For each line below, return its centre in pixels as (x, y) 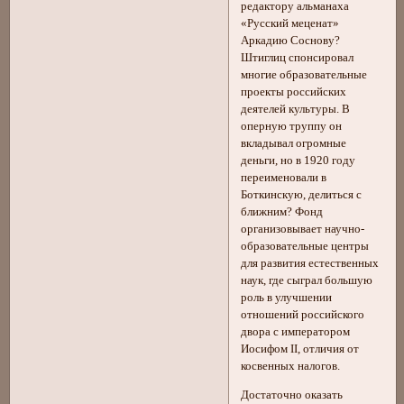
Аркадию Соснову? (291, 41)
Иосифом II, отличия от (300, 349)
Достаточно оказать (292, 395)
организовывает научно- (303, 230)
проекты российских (294, 92)
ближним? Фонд (282, 212)
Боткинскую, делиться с (302, 195)
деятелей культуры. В (296, 110)
